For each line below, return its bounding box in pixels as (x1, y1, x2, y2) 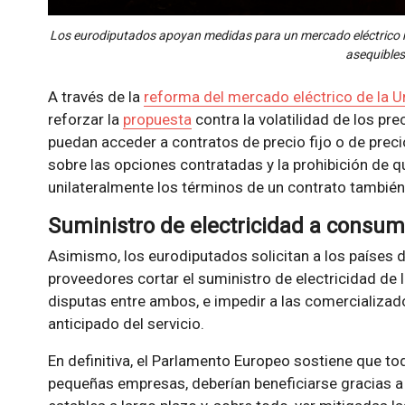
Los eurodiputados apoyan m (49, 28, 214, 43)
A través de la (47, 88, 144, 107)
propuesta (122, 110, 192, 129)
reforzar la (47, 110, 123, 129)
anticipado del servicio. (47, 315, 204, 334)
